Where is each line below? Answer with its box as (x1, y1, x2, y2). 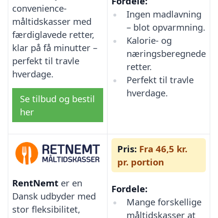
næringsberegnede (126, 47, 206, 59)
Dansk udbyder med (12, 189, 96, 202)
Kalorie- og (126, 34, 172, 46)
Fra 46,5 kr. (137, 142, 187, 155)
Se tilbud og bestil (20, 92, 95, 105)
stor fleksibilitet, (12, 202, 80, 215)
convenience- (12, 1, 67, 14)
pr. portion (117, 155, 164, 168)
